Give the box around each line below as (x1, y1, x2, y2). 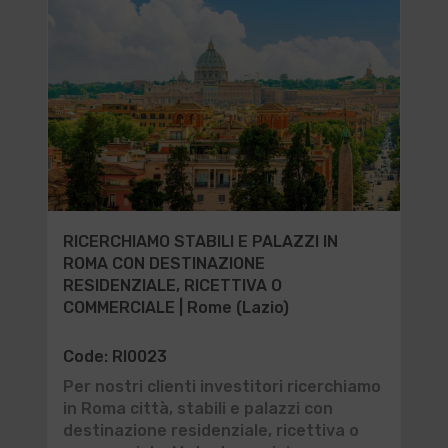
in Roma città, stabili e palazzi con (62, 399, 333, 418)
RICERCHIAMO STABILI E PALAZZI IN (62, 232, 338, 251)
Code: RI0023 (62, 347, 167, 366)
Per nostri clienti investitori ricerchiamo (62, 377, 381, 396)
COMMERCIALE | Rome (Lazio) (62, 298, 289, 317)
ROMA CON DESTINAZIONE (62, 254, 265, 273)
